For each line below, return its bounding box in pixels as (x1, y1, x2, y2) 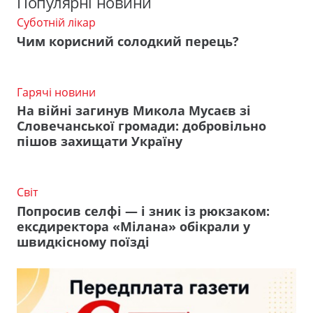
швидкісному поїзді (17, 233, 150, 250)
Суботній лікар (17, 14, 96, 30)
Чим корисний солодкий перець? (17, 32, 239, 50)
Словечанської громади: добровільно (17, 117, 266, 135)
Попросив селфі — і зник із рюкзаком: (17, 202, 270, 219)
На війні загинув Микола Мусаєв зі (17, 102, 251, 119)
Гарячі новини (17, 84, 96, 100)
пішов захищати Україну (17, 133, 182, 150)
